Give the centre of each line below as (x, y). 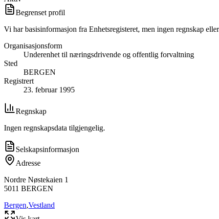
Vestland (42, 205)
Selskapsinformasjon (47, 149)
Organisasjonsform (33, 45)
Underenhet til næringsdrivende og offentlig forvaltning (109, 54)
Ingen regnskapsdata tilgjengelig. (55, 128)
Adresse (28, 163)
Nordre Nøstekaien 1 (36, 179)
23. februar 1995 (49, 89)
